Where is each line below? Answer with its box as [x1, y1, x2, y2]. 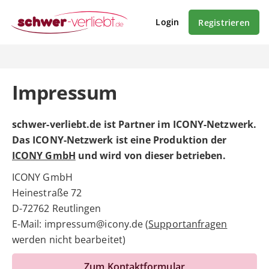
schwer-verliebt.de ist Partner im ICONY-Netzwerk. [12, 118, 256, 131]
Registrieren [198, 16, 250, 28]
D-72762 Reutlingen [12, 202, 101, 215]
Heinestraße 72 [12, 186, 82, 199]
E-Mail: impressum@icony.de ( [12, 217, 149, 231]
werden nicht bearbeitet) [12, 233, 125, 246]
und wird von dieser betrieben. [75, 149, 226, 162]
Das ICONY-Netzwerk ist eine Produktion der [12, 133, 227, 147]
